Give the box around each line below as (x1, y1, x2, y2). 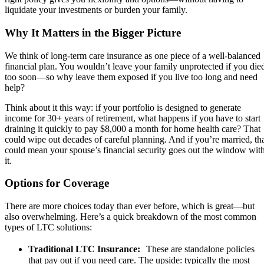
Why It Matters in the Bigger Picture (5, 27, 181, 39)
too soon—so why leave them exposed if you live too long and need (5, 71, 258, 82)
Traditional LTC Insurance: (28, 244, 146, 255)
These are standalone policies (146, 244, 255, 255)
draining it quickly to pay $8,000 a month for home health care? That (5, 123, 260, 134)
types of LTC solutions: (5, 222, 92, 233)
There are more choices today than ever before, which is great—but (5, 201, 255, 212)
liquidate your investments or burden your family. (5, 5, 187, 15)
